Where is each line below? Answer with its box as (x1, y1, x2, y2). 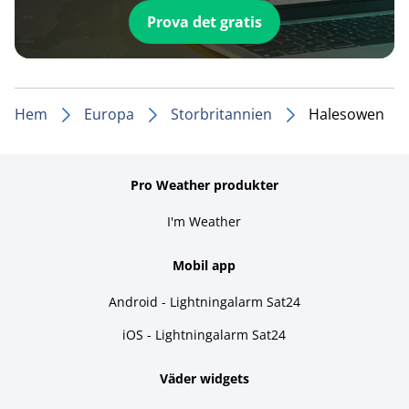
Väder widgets (159, 369, 249, 387)
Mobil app (173, 256, 236, 274)
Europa (84, 103, 134, 124)
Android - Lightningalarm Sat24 (108, 292, 300, 310)
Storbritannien (171, 103, 272, 124)
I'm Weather (167, 212, 242, 230)
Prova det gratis (146, 11, 262, 32)
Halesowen (309, 103, 384, 124)
